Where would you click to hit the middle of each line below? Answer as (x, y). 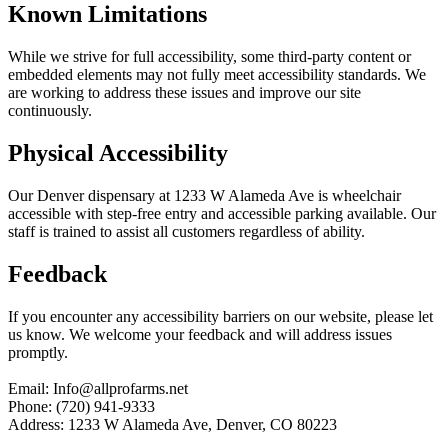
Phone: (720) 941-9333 (81, 406)
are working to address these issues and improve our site (184, 93)
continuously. (50, 111)
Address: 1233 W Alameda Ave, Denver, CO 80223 (172, 424)
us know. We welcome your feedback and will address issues (200, 334)
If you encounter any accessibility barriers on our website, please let (220, 316)
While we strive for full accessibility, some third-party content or (209, 57)
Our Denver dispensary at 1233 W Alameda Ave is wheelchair (204, 195)
